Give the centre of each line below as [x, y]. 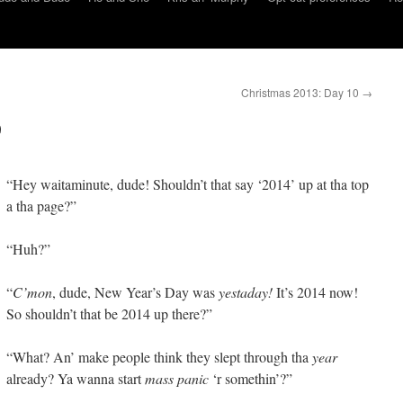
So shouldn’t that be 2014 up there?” [109, 313]
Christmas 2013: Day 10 [301, 92]
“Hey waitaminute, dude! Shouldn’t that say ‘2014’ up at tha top [188, 184]
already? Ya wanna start [76, 378]
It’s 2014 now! [315, 292]
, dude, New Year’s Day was [135, 292]
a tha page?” [41, 206]
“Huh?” [28, 249]
